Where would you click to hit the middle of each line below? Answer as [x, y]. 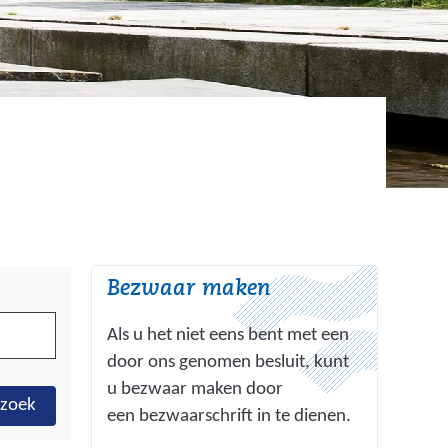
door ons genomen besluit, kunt [228, 363]
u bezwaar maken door [195, 390]
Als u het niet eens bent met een [228, 336]
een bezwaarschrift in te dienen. [229, 417]
